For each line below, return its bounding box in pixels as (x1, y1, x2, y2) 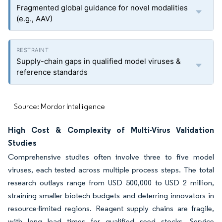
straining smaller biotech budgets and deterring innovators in (8, 191, 214, 200)
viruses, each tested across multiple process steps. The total (8, 165, 214, 174)
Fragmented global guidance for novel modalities (16, 3, 188, 12)
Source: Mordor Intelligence (14, 102, 105, 111)
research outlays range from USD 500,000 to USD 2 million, (8, 178, 214, 187)
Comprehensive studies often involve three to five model (8, 152, 214, 162)
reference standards (16, 67, 88, 77)
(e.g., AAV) (16, 14, 53, 23)
